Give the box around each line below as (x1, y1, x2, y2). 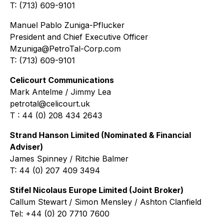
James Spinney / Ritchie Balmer (10, 154, 129, 164)
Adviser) (10, 142, 43, 152)
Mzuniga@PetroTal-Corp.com (10, 44, 121, 54)
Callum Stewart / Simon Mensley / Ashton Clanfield (10, 197, 201, 207)
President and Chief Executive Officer (10, 32, 148, 42)
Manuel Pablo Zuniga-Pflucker (10, 20, 125, 30)
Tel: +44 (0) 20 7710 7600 (10, 209, 110, 219)
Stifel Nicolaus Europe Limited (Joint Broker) (10, 185, 184, 195)
